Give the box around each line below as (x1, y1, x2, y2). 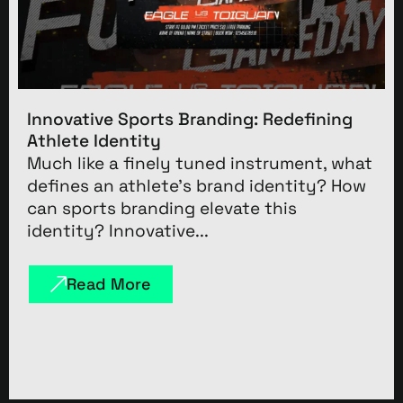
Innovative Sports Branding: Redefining (27, 107, 353, 130)
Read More (67, 273, 151, 294)
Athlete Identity (27, 129, 161, 152)
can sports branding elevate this (27, 196, 297, 219)
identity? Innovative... (27, 219, 209, 242)
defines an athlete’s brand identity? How (27, 174, 366, 197)
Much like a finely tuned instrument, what (27, 151, 372, 175)
